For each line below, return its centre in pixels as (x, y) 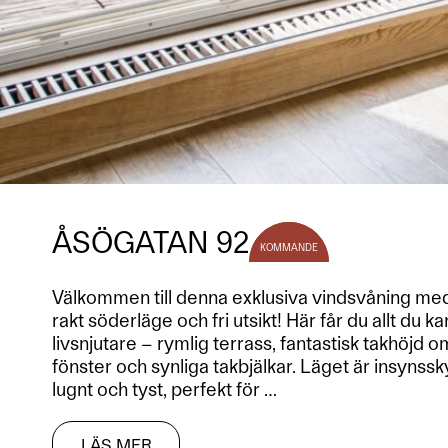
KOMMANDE (289, 247)
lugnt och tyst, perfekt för (158, 389)
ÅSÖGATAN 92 (150, 242)
